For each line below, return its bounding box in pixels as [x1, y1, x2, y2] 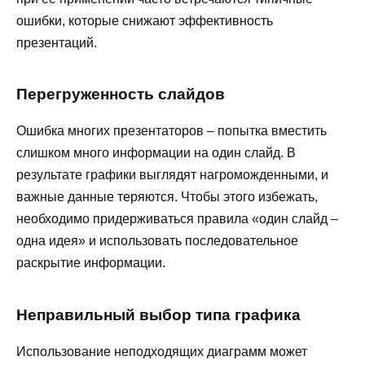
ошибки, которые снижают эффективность [16, 13, 273, 28]
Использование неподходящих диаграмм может [16, 345, 307, 358]
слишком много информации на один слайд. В [16, 146, 296, 161]
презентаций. [16, 35, 97, 50]
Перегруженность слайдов [16, 86, 225, 103]
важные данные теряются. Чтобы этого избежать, [16, 190, 318, 204]
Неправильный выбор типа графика [16, 306, 301, 323]
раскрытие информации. [16, 256, 165, 270]
